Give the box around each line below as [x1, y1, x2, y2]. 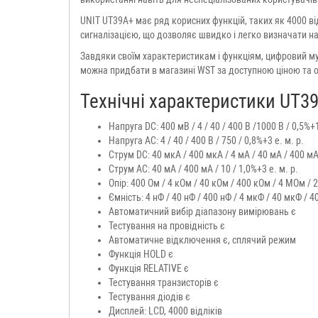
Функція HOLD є [109, 248, 173, 260]
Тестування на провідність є [109, 219, 225, 231]
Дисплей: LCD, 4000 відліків [109, 305, 222, 317]
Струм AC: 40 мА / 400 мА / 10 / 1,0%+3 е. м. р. [109, 163, 298, 175]
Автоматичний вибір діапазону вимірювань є [109, 205, 296, 217]
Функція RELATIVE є [109, 262, 189, 274]
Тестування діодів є [109, 290, 190, 302]
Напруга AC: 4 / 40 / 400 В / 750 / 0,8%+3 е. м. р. [109, 134, 304, 146]
